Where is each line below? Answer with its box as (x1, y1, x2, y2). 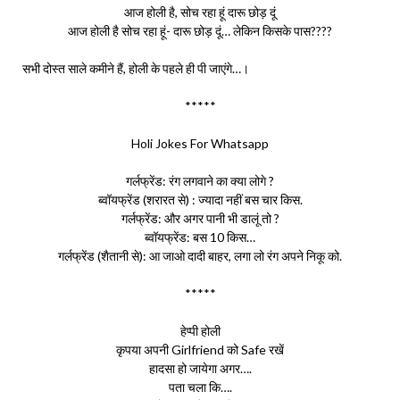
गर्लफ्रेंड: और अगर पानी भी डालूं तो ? (121, 211, 279, 226)
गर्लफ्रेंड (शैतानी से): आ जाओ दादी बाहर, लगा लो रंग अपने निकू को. (58, 248, 342, 263)
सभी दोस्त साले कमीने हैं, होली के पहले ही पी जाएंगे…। (22, 61, 249, 76)
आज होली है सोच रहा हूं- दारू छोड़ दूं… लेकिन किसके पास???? (68, 23, 332, 38)
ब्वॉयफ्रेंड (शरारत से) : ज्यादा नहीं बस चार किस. (97, 192, 303, 207)
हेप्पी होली (179, 323, 221, 338)
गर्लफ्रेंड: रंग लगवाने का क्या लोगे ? (126, 173, 274, 188)
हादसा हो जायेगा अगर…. (148, 361, 252, 376)
